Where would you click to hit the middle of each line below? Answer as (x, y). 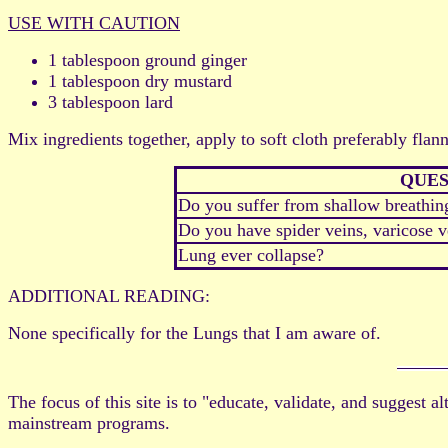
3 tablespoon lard (110, 102)
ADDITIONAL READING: (109, 296)
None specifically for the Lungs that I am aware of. (194, 333)
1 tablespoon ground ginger (147, 60)
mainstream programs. (89, 423)
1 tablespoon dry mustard (140, 81)
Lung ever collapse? (251, 255)
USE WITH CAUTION (94, 23)
